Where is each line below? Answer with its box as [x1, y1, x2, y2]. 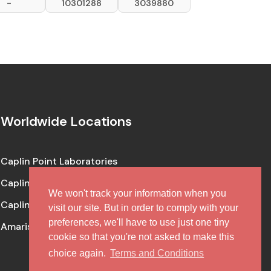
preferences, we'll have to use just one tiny [48, 217, 229, 228]
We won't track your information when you [48, 188, 226, 199]
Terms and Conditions [110, 248, 204, 259]
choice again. [48, 248, 108, 259]
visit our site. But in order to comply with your [48, 203, 238, 214]
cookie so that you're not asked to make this [48, 232, 234, 243]
